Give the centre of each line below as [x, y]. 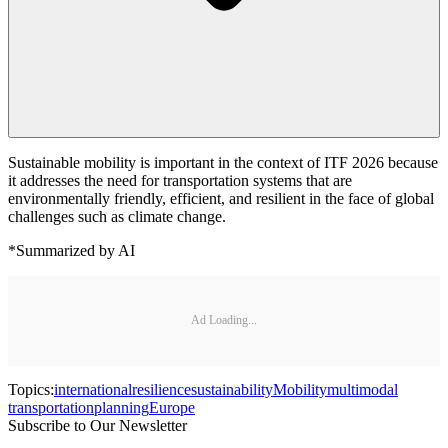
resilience [161, 389]
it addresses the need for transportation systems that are [180, 180]
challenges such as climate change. [117, 216]
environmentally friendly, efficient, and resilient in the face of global [221, 198]
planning [121, 407]
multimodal [362, 389]
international [93, 389]
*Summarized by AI [71, 250]
